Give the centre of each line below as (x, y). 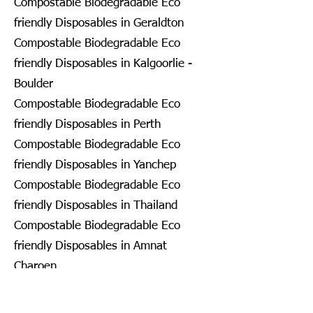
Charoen (35, 266)
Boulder (34, 84)
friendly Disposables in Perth (87, 124)
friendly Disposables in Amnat (90, 246)
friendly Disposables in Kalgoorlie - (103, 64)
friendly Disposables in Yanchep (95, 165)
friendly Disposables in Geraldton (99, 23)
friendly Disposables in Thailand (96, 205)
